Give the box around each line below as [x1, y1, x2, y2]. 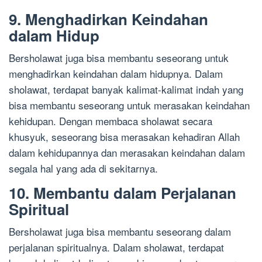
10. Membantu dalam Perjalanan [9, 182, 236, 204]
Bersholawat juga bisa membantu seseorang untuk [9, 50, 229, 65]
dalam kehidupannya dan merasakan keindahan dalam [9, 145, 245, 160]
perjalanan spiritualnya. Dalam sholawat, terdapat [9, 240, 224, 255]
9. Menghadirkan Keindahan [9, 8, 208, 30]
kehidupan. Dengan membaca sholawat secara [9, 113, 212, 129]
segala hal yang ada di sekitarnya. [9, 161, 158, 176]
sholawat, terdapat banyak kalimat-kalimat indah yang [9, 82, 243, 97]
